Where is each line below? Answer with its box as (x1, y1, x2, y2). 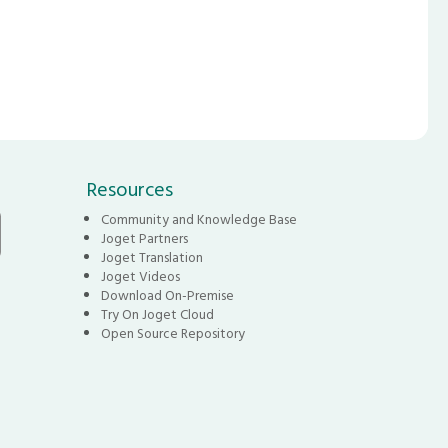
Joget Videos (100, 266, 180, 287)
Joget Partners (100, 228, 188, 249)
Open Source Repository (100, 323, 245, 344)
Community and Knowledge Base (100, 209, 297, 230)
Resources (85, 173, 173, 204)
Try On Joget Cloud (100, 304, 214, 325)
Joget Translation (100, 247, 203, 268)
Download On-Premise (100, 285, 234, 306)
